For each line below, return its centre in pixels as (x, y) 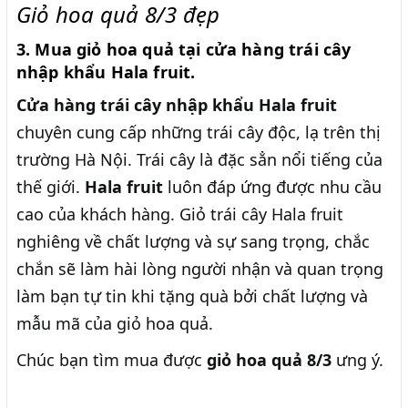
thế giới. (51, 187)
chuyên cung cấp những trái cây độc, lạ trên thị (199, 133)
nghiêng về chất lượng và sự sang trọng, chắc (193, 242)
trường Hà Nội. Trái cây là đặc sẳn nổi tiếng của (199, 160)
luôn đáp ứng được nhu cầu (275, 187)
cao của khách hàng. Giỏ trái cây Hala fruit (180, 214)
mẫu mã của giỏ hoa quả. (115, 324)
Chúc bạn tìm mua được (112, 360)
